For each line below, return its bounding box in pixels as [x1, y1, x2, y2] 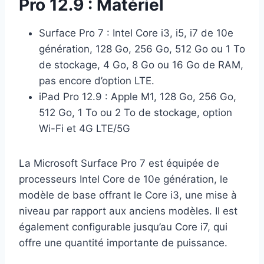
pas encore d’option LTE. [39, 75, 154, 87]
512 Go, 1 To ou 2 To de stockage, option [39, 107, 232, 119]
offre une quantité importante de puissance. [19, 237, 227, 249]
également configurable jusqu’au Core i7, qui [19, 221, 227, 233]
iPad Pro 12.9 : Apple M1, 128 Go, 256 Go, [39, 91, 236, 103]
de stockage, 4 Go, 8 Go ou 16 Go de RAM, [39, 59, 243, 71]
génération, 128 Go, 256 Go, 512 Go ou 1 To [39, 43, 245, 55]
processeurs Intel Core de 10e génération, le [19, 173, 228, 186]
